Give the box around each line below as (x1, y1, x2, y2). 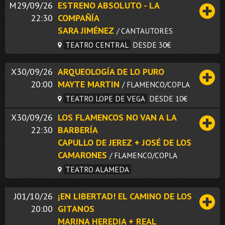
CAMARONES (58, 149, 107, 161)
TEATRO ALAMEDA (65, 164, 129, 174)
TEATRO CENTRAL (65, 39, 129, 50)
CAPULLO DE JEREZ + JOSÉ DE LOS (58, 136, 191, 148)
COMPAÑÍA (58, 12, 99, 24)
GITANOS (58, 202, 94, 214)
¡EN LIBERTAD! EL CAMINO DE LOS (58, 190, 192, 202)
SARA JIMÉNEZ (58, 24, 114, 36)
